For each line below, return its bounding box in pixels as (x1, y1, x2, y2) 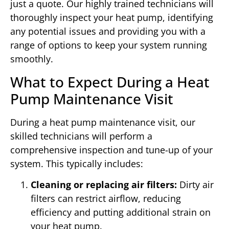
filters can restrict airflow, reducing (31, 192, 181, 204)
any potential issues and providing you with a (10, 25, 205, 38)
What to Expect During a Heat (10, 72, 210, 91)
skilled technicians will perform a (10, 129, 152, 142)
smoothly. (10, 53, 53, 65)
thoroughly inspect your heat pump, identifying (10, 11, 213, 24)
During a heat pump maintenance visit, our (10, 116, 195, 128)
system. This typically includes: (10, 157, 143, 170)
